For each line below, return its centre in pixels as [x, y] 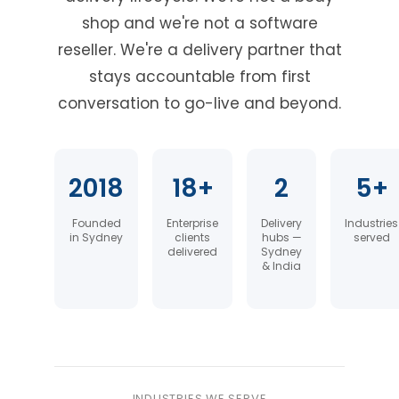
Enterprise [192, 223]
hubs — [281, 237]
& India [281, 265]
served [371, 237]
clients [192, 237]
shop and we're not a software [199, 23]
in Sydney [96, 237]
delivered [192, 251]
